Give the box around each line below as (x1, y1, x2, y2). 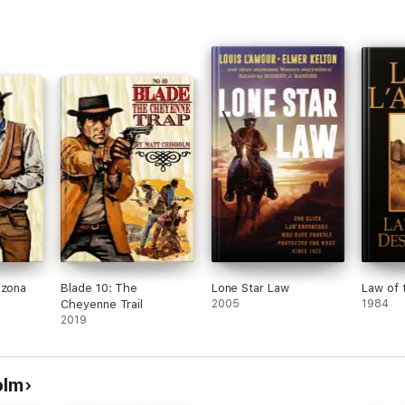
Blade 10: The (61, 281, 138, 295)
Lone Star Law (211, 281, 289, 295)
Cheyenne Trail (61, 297, 144, 311)
